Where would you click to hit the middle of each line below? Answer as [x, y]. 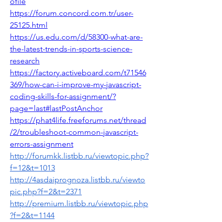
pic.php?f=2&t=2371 [46, 192]
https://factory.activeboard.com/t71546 [78, 73]
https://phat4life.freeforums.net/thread [78, 120]
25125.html [29, 25]
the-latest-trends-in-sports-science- [71, 49]
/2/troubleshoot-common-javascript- [74, 132]
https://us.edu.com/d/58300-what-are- [76, 37]
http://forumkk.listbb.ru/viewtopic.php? [79, 156]
